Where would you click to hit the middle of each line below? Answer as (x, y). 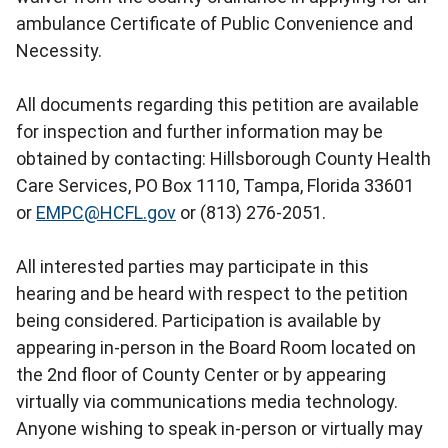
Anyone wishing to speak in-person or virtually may (219, 428)
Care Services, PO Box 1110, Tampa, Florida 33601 (215, 185)
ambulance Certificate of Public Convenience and (214, 23)
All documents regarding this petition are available (217, 104)
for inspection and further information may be (199, 131)
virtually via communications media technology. (207, 401)
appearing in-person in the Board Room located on (216, 347)
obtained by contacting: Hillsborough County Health (223, 158)
